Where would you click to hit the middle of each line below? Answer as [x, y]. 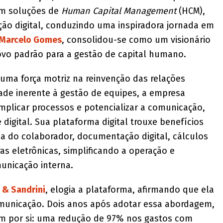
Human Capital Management [118, 11]
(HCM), [190, 11]
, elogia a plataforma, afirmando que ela [129, 190]
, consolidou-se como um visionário [136, 40]
